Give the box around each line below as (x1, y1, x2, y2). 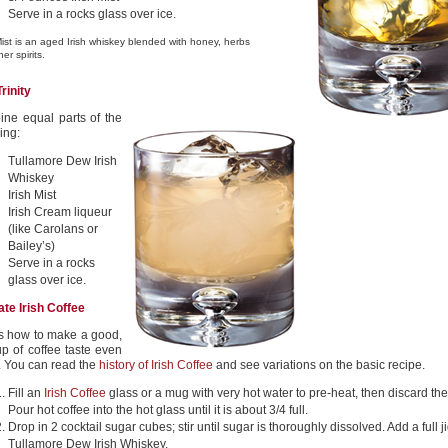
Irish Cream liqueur (8, 205, 112, 219)
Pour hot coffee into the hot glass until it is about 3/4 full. (8, 403, 308, 417)
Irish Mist (8, 188, 56, 202)
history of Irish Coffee (99, 358, 213, 372)
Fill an (8, 386, 44, 400)
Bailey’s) (8, 239, 55, 253)
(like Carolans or (8, 222, 98, 236)
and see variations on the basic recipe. (213, 358, 425, 372)
